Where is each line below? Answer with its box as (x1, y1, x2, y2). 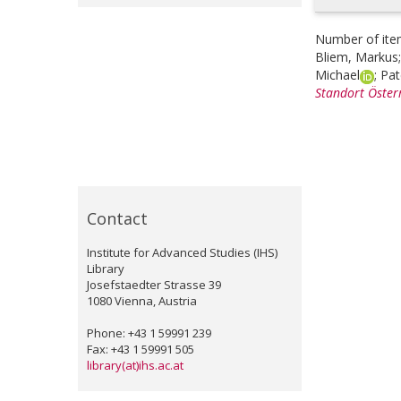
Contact (87, 208, 148, 229)
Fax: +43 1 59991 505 (87, 341, 194, 357)
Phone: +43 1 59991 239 (87, 325, 211, 341)
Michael (315, 66, 360, 83)
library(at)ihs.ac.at (87, 357, 183, 373)
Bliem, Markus (315, 48, 398, 65)
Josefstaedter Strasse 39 (87, 277, 221, 293)
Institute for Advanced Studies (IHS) (87, 244, 277, 260)
